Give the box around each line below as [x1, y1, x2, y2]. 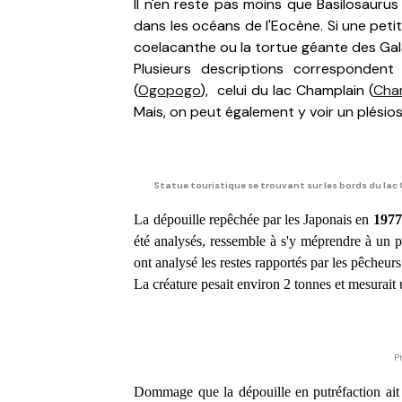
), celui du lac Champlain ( [200, 81, 374, 100]
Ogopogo [138, 81, 201, 100]
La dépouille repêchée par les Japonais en [134, 212, 373, 227]
